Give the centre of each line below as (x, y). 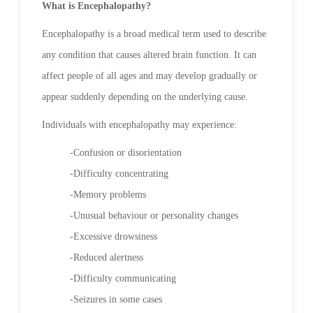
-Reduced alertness (107, 257)
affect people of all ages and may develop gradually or (150, 75)
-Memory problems (108, 194)
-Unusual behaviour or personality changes (154, 215)
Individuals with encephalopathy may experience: (139, 124)
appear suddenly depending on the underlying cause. (145, 96)
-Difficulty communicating (123, 278)
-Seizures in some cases (116, 299)
